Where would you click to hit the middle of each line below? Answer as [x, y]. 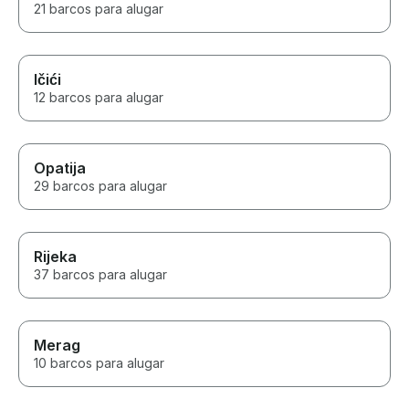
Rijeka [55, 257]
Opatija [60, 168]
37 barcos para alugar [100, 275]
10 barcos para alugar [99, 363]
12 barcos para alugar [99, 98]
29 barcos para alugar [100, 186]
